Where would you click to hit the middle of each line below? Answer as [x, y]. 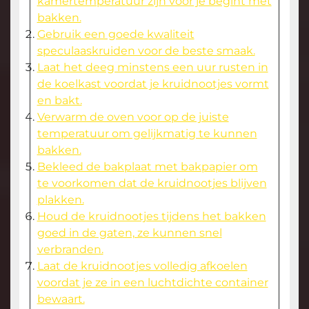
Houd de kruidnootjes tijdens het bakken [151, 217]
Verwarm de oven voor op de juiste [133, 117]
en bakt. [59, 101]
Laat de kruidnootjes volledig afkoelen [142, 266]
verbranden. [70, 250]
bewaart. [61, 299]
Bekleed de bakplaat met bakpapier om [147, 167]
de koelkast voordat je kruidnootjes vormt [153, 84]
